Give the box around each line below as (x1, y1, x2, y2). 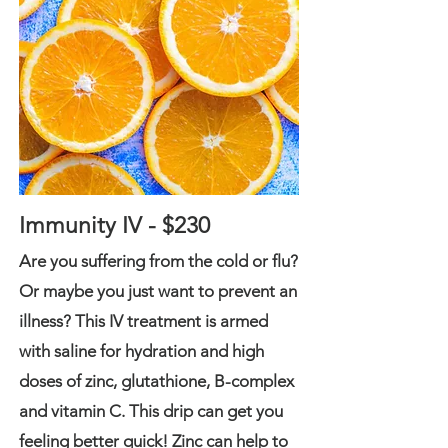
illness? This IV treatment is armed (19, 311, 268, 331)
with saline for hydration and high (19, 341, 264, 361)
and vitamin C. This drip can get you (19, 401, 283, 421)
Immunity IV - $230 (19, 212, 210, 239)
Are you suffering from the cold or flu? (19, 251, 298, 271)
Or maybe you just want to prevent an (19, 281, 297, 301)
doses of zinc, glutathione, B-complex (19, 371, 294, 391)
